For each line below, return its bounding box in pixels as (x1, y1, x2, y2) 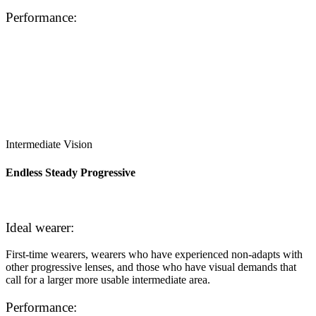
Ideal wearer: (6, 219, 74, 235)
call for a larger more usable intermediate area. (6, 274, 210, 286)
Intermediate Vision (6, 138, 92, 151)
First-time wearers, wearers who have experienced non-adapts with (6, 248, 303, 261)
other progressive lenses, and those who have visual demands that (6, 261, 296, 274)
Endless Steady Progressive (6, 166, 135, 178)
